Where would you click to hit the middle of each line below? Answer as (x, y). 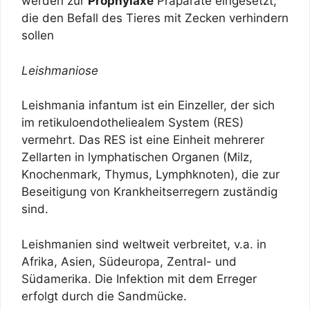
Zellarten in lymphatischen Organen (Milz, (137, 157)
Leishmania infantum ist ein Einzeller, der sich (148, 106)
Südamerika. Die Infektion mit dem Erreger (139, 279)
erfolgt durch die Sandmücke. (104, 296)
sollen (38, 36)
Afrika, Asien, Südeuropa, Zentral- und (129, 261)
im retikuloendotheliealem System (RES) (133, 123)
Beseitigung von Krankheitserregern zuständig (149, 192)
